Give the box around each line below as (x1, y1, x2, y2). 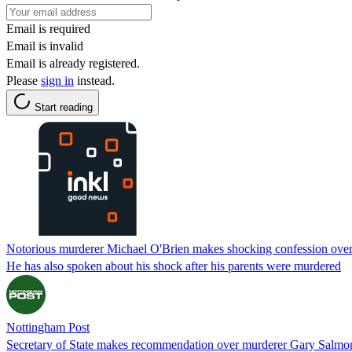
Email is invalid (6, 38, 83, 53)
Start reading (35, 101, 93, 113)
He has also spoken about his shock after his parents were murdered (6, 258, 341, 273)
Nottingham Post (6, 320, 90, 334)
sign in (41, 73, 74, 87)
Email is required (6, 21, 90, 35)
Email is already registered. (6, 56, 140, 70)
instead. (74, 73, 115, 87)
